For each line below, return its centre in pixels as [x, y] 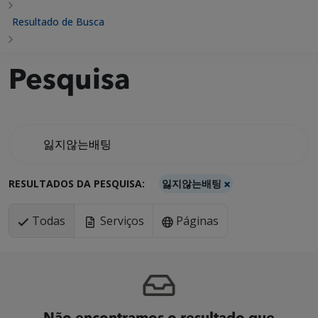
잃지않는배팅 [193, 183]
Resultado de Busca [58, 22]
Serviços [121, 221]
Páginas [196, 221]
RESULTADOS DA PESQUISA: [78, 183]
